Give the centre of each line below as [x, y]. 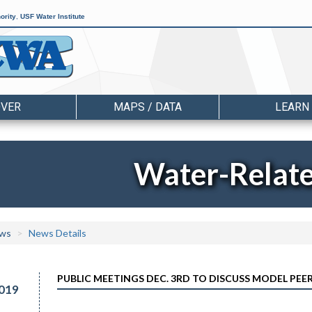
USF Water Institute [53, 16]
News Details [57, 233]
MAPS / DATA [148, 107]
